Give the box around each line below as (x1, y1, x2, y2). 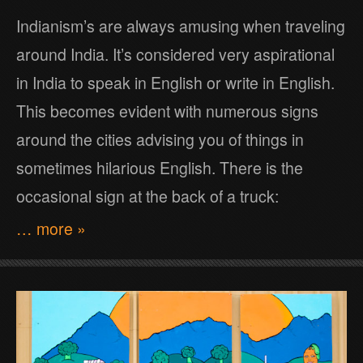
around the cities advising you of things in (16, 127, 304, 151)
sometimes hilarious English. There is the (16, 156, 303, 179)
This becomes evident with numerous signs (16, 99, 318, 122)
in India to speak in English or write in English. (16, 70, 335, 94)
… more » (16, 216, 86, 240)
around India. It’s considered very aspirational (16, 42, 335, 66)
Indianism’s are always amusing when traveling (16, 14, 345, 37)
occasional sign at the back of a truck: (16, 184, 279, 207)
